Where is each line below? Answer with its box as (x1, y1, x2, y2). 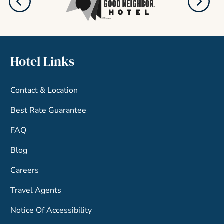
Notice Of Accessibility (10, 205, 92, 216)
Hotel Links (10, 52, 75, 71)
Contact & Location (10, 85, 78, 96)
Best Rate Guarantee (10, 105, 87, 116)
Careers (10, 165, 39, 176)
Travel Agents (10, 185, 62, 196)
